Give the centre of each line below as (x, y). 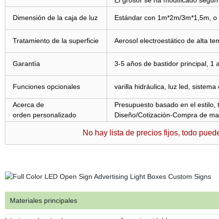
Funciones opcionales (46, 87)
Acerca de (28, 105)
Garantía (26, 64)
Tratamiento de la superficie (55, 41)
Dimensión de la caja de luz (55, 18)
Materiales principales (43, 200)
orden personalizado (44, 115)
